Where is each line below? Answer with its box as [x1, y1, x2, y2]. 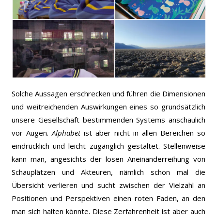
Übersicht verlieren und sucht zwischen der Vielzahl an [12, 180, 205, 190]
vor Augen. [12, 127, 52, 138]
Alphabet [52, 127, 80, 138]
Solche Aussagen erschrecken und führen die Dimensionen [12, 88, 205, 98]
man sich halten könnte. [12, 206, 93, 216]
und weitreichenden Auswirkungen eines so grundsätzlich [12, 101, 205, 111]
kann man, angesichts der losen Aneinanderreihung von [12, 154, 205, 164]
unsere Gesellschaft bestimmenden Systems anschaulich [12, 114, 205, 124]
